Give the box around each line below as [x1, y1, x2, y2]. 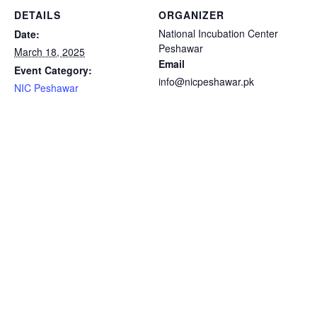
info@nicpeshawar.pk [158, 74, 254, 88]
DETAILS [14, 7, 61, 22]
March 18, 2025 [14, 44, 85, 59]
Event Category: [14, 62, 92, 77]
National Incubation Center [158, 25, 278, 40]
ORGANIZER [158, 7, 224, 22]
